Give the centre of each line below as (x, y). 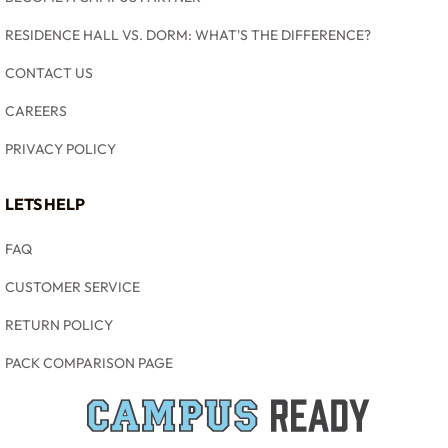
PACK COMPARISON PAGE (89, 362)
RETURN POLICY (59, 324)
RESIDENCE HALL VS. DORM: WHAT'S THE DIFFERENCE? (188, 34)
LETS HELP (45, 203)
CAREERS (36, 110)
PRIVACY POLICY (60, 148)
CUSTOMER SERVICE (72, 286)
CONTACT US (49, 72)
